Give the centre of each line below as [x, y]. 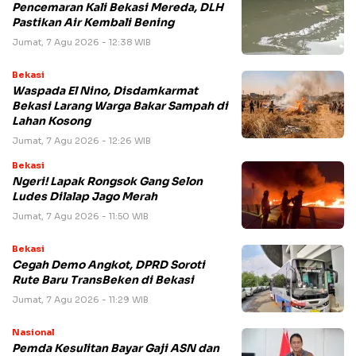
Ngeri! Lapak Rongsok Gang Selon [107, 182]
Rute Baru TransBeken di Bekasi [103, 281]
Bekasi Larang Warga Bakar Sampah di [120, 106]
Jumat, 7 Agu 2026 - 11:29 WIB [80, 300]
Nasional [33, 333]
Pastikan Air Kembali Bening [93, 23]
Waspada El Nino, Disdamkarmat [105, 91]
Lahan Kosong [51, 122]
